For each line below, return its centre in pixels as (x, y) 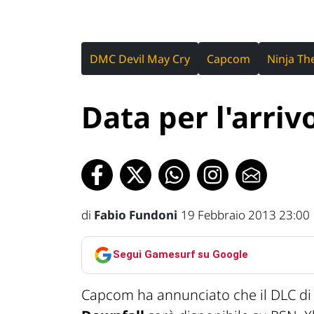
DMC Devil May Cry (140, 59)
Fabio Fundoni (136, 214)
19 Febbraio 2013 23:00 (245, 214)
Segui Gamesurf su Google (180, 255)
